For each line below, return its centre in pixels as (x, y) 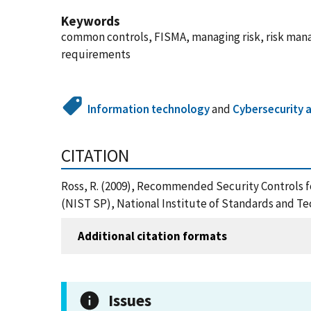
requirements (96, 54)
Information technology (149, 109)
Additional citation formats (152, 236)
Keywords (91, 21)
